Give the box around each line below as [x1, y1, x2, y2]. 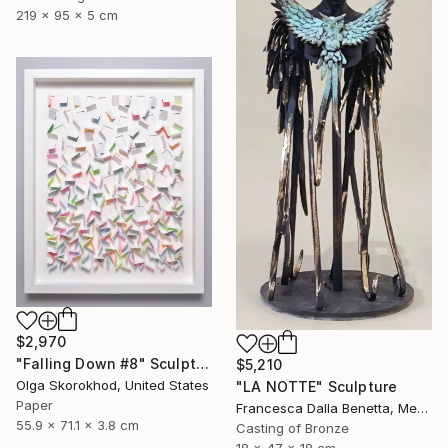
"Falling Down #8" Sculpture [195, 355, 209, 373]
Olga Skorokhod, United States [16, 377, 209, 394]
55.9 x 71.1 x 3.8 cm [16, 417, 139, 434]
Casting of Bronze [236, 420, 349, 437]
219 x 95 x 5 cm [16, 7, 118, 24]
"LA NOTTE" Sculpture [236, 378, 398, 396]
